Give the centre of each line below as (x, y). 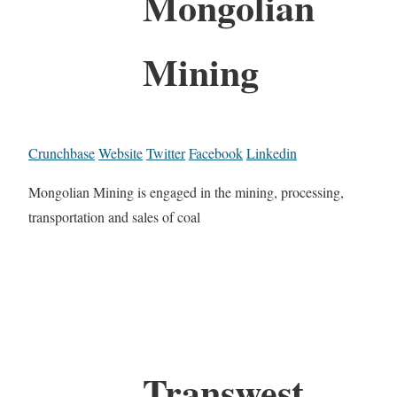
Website (121, 152)
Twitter (166, 152)
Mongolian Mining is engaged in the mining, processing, (186, 191)
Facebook (216, 152)
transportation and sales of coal (114, 216)
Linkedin (272, 152)
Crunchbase (62, 152)
